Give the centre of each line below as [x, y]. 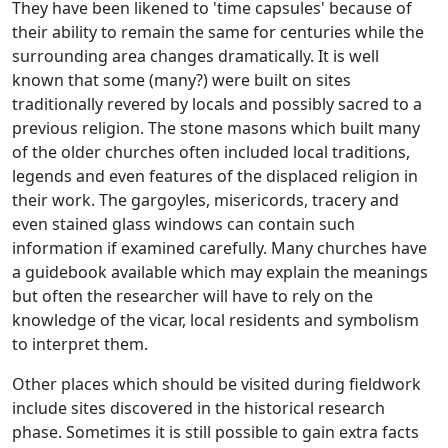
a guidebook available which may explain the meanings [220, 271]
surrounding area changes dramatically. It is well [195, 55]
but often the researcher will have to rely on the [192, 295]
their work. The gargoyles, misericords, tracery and [205, 199]
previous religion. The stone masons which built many [216, 127]
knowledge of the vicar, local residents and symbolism [215, 319]
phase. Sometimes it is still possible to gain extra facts [215, 431]
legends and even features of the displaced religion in [215, 175]
